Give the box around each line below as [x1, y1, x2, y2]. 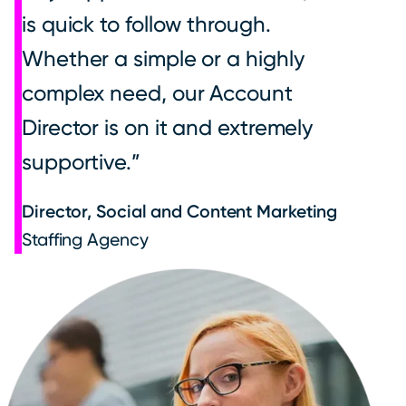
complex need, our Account [22, 81, 293, 107]
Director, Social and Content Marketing [22, 201, 338, 223]
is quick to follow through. [22, 12, 271, 38]
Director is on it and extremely [22, 115, 314, 141]
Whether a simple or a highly [22, 46, 304, 72]
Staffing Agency [22, 229, 149, 251]
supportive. [22, 150, 131, 176]
